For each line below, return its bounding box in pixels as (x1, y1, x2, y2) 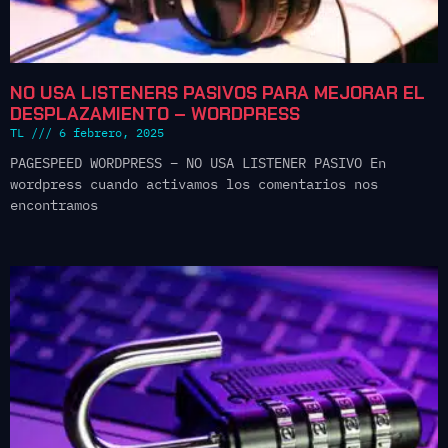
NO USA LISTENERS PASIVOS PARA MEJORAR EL (10, 80, 425, 105)
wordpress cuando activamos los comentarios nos (10, 174, 378, 193)
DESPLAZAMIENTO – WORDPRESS (10, 101, 300, 126)
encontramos (10, 195, 98, 214)
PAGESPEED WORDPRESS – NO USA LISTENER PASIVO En (10, 153, 386, 172)
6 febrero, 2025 (52, 124, 164, 140)
